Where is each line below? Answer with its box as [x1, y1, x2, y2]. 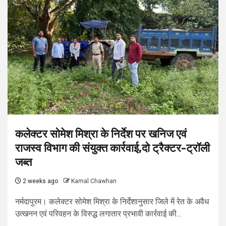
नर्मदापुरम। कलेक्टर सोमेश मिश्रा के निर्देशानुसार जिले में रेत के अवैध [15, 197, 209, 207]
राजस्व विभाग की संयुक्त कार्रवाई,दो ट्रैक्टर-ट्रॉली [15, 141, 210, 155]
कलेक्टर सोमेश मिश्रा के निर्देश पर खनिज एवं [15, 127, 187, 141]
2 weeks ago [21, 178, 58, 185]
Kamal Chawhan [71, 178, 117, 185]
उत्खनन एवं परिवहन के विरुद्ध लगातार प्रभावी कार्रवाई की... [15, 209, 181, 219]
